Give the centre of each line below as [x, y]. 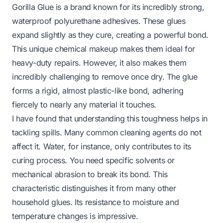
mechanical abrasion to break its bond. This [90, 174]
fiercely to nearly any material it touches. [84, 104]
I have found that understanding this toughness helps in [110, 118]
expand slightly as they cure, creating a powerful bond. [111, 35]
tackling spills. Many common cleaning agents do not [107, 132]
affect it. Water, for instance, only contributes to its [102, 146]
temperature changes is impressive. [75, 216]
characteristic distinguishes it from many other [94, 188]
